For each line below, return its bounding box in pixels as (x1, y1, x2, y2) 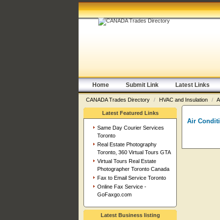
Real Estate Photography (97, 141, 157, 147)
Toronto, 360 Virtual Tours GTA (97, 149, 171, 155)
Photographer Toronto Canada (97, 166, 169, 172)
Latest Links (175, 82, 210, 88)
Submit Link (126, 82, 159, 88)
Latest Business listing (100, 212, 160, 218)
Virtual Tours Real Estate (97, 158, 156, 164)
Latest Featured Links (102, 110, 159, 116)
